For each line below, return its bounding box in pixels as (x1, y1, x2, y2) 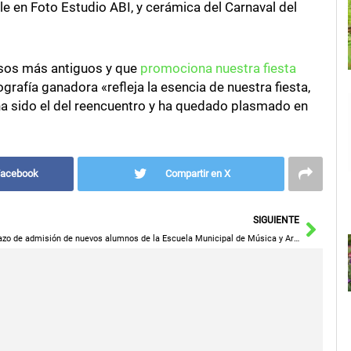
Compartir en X (165, 168, 231, 180)
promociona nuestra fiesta (139, 60, 296, 76)
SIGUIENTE (252, 215, 299, 226)
